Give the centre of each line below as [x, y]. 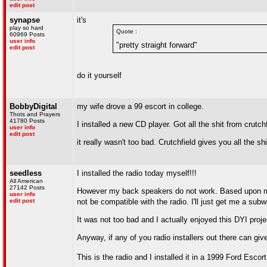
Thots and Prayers [35, 114]
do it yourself [99, 75]
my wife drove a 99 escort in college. [140, 106]
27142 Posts [27, 187]
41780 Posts [27, 121]
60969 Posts [27, 34]
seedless [26, 173]
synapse [25, 20]
